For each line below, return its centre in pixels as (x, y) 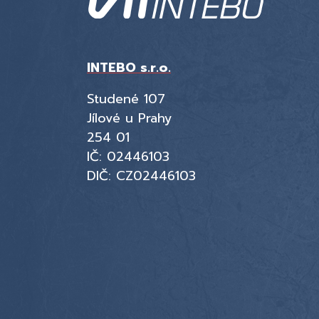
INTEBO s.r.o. (129, 68)
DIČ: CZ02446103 (141, 176)
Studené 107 (126, 99)
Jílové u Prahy (130, 118)
